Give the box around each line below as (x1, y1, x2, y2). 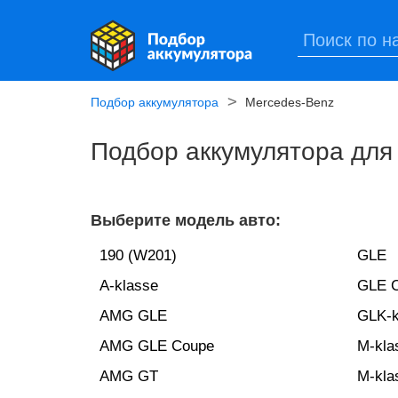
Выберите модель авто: (91, 211, 281, 229)
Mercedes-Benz (245, 95, 334, 109)
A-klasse (99, 277, 158, 294)
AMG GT (99, 368, 158, 385)
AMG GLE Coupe (99, 338, 214, 354)
